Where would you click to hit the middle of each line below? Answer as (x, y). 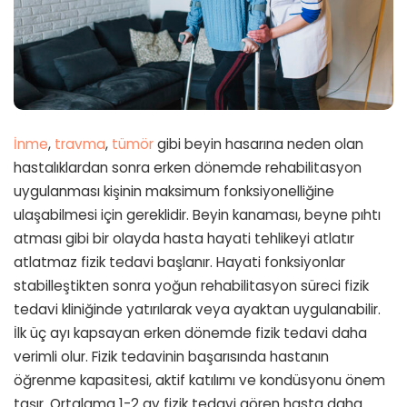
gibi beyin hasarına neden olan (258, 144)
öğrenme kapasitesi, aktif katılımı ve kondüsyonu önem (199, 381)
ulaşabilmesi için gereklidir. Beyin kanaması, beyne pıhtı (197, 215)
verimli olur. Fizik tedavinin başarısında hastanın (171, 357)
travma (80, 144)
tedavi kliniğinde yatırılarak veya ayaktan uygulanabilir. (197, 310)
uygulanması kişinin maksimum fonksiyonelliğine (174, 192)
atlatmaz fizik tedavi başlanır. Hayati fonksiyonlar (179, 263)
